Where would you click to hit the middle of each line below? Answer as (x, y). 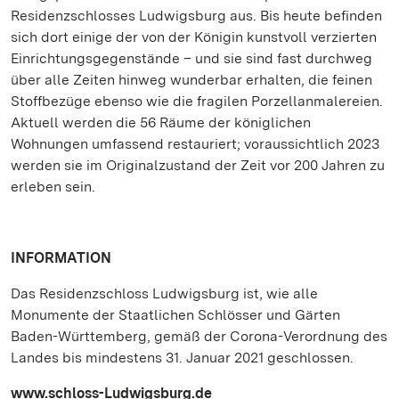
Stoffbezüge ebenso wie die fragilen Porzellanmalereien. (197, 101)
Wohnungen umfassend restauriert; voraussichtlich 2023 (195, 144)
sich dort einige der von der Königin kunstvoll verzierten (194, 37)
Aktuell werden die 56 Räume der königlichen (161, 122)
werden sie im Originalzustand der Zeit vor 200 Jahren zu (198, 165)
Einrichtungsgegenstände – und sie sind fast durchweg (191, 58)
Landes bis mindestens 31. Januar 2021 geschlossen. (182, 358)
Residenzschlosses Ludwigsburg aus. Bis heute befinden (196, 16)
